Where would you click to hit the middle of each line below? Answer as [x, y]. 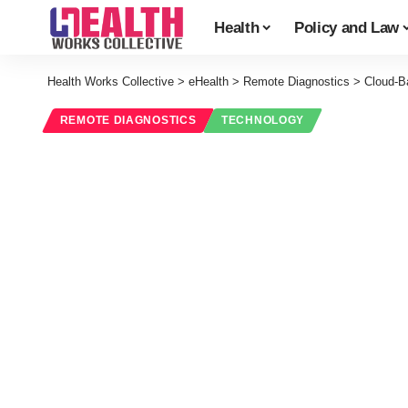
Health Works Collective [111, 82]
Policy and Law [347, 27]
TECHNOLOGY [263, 121]
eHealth [209, 82]
